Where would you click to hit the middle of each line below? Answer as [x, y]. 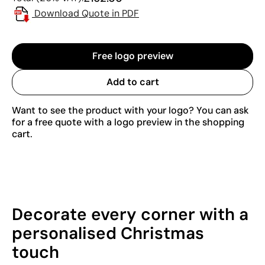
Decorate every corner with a [130, 214]
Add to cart [132, 82]
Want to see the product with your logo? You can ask [130, 110]
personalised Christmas [108, 233]
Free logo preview [132, 56]
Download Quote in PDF [87, 13]
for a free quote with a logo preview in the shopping [128, 122]
